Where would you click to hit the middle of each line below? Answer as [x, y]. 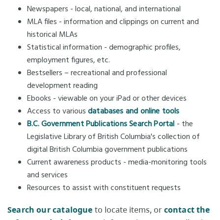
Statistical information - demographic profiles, [104, 48]
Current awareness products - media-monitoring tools [117, 163]
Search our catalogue [50, 210]
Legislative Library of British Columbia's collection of [113, 137]
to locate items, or [128, 210]
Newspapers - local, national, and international [104, 10]
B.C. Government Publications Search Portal [101, 124]
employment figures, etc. [69, 61]
